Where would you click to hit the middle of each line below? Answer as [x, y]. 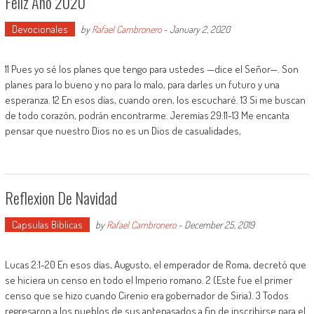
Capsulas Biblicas [47, 225]
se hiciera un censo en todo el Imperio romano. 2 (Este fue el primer [148, 280]
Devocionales [40, 29]
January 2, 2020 [199, 29]
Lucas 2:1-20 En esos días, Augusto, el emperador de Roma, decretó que [155, 265]
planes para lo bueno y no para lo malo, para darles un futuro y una [142, 84]
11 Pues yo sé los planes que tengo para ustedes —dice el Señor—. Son [151, 69]
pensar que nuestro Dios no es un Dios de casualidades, [123, 131]
